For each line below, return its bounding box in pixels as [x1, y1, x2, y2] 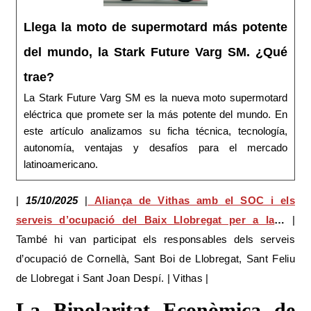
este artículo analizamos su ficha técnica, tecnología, [24, 124, 287, 137]
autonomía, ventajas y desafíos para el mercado [24, 141, 287, 153]
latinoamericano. [24, 158, 98, 170]
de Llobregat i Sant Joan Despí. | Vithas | [16, 271, 209, 284]
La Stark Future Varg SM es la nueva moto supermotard [24, 91, 287, 103]
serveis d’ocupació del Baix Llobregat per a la [16, 213, 275, 226]
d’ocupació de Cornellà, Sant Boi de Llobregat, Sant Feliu [16, 252, 295, 264]
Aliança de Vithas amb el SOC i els [94, 194, 295, 206]
